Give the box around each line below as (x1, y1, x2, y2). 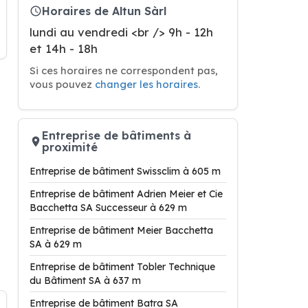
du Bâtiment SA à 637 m (30, 274, 141, 287)
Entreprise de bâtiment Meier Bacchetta (30, 224, 213, 236)
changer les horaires (95, 78, 198, 91)
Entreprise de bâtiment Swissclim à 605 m (30, 165, 221, 177)
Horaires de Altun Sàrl (42, 3, 166, 18)
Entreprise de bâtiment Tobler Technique (30, 261, 215, 273)
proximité (42, 140, 98, 154)
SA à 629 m (30, 238, 82, 250)
